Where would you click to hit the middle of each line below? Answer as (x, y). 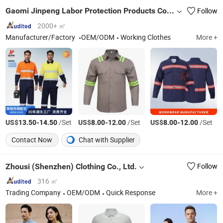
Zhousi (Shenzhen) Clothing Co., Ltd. (71, 166)
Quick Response (131, 193)
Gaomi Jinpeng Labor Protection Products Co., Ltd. (171, 11)
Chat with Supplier (106, 140)
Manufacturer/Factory (41, 38)
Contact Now (32, 140)
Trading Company (33, 193)
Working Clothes (146, 38)
